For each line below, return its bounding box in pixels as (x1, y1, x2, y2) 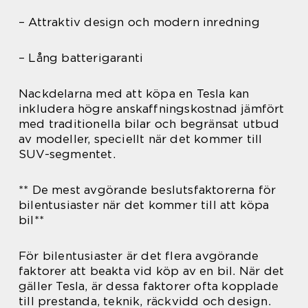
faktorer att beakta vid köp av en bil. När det (19, 264, 285, 278)
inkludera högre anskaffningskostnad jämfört (19, 102, 285, 116)
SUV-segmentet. (19, 147, 115, 162)
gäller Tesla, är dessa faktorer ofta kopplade (19, 279, 279, 294)
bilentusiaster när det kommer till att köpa (19, 198, 269, 212)
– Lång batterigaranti (19, 51, 144, 65)
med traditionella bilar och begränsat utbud (19, 117, 280, 131)
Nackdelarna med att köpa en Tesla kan (19, 87, 250, 101)
